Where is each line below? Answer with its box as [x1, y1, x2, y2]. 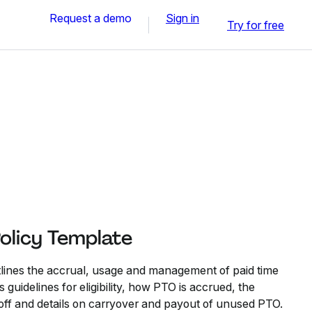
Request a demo [49, 10, 132, 25]
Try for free [227, 17, 284, 32]
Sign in [166, 10, 199, 25]
